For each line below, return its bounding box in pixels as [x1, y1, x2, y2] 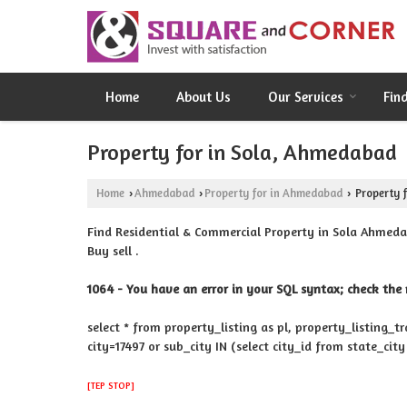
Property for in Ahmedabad [204, 186, 342, 200]
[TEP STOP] [87, 380, 134, 391]
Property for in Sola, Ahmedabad [87, 139, 397, 165]
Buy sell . [87, 243, 139, 258]
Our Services [268, 88, 343, 105]
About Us [176, 88, 231, 105]
